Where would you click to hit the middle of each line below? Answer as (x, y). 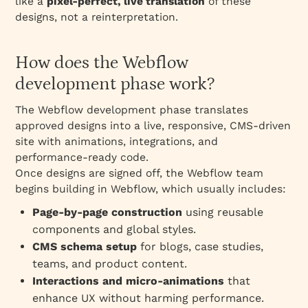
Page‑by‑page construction (108, 212)
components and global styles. (114, 229)
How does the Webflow (102, 63)
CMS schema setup (85, 246)
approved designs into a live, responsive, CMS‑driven (153, 125)
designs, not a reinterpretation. (97, 16)
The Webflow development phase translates (132, 109)
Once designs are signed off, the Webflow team (140, 173)
